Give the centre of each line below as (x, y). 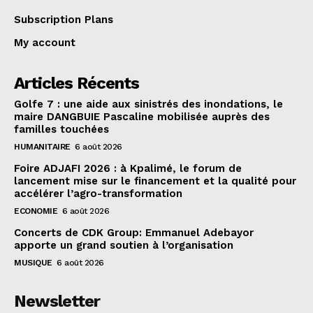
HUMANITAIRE (42, 147)
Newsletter (57, 301)
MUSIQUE (33, 263)
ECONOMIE (36, 211)
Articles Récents (77, 83)
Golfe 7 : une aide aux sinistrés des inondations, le (148, 104)
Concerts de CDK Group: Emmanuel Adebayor (134, 233)
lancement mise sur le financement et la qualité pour (155, 181)
